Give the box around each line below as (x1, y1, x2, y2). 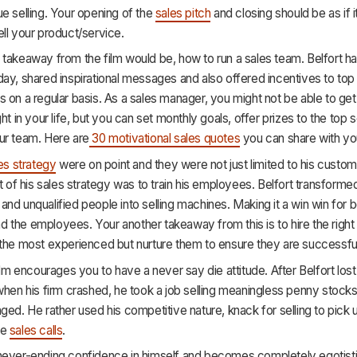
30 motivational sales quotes (88, 131, 241, 147)
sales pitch (155, 5, 211, 21)
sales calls (9, 322, 63, 338)
